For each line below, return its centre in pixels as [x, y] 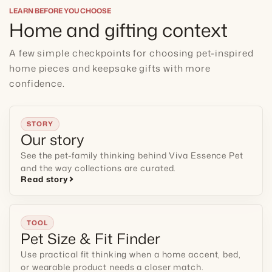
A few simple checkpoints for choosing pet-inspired [131, 53]
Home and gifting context [118, 30]
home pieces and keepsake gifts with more [110, 68]
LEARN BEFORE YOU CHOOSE [60, 10]
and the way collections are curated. [99, 168]
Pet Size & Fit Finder [90, 238]
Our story [53, 140]
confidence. [37, 83]
